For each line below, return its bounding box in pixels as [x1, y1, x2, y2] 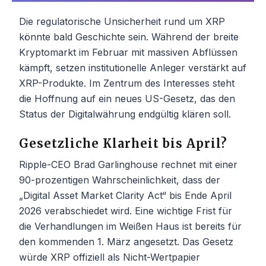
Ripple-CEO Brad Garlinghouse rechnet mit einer [19, 159, 237, 171]
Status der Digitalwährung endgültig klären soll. [19, 108, 231, 121]
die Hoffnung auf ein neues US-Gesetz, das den [19, 93, 235, 105]
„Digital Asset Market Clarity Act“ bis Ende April [19, 189, 232, 202]
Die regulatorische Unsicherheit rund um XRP [19, 15, 225, 28]
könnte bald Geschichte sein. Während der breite [19, 31, 239, 43]
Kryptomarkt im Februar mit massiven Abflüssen [19, 46, 237, 59]
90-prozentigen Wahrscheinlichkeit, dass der [19, 174, 220, 186]
